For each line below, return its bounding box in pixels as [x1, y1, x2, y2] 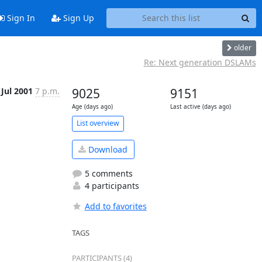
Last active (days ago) [170, 102, 231, 111]
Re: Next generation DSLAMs [143, 56, 256, 68]
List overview [76, 118, 119, 128]
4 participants [82, 180, 139, 191]
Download [86, 143, 127, 155]
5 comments [82, 168, 133, 179]
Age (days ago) [71, 102, 113, 111]
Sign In [4, 12, 35, 24]
